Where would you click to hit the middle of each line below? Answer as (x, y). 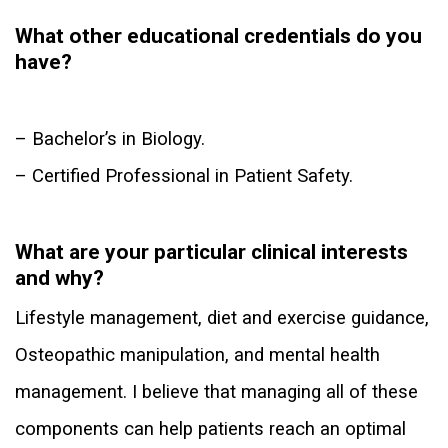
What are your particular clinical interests (211, 252)
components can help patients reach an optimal (210, 429)
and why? (59, 278)
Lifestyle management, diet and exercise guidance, (222, 318)
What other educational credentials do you (218, 36)
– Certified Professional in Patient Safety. (184, 176)
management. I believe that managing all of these (216, 392)
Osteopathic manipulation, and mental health (197, 355)
